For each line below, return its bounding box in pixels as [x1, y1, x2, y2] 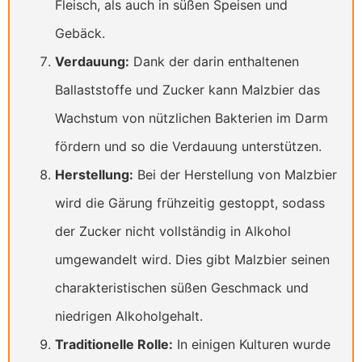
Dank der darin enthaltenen [129, 53, 299, 70]
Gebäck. [55, 25, 105, 42]
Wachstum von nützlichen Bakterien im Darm [55, 110, 328, 127]
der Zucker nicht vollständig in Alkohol [55, 223, 291, 240]
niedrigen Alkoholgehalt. [55, 308, 203, 325]
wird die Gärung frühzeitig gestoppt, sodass [55, 195, 325, 212]
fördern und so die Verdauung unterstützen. [55, 138, 322, 155]
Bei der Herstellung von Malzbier [133, 166, 337, 183]
